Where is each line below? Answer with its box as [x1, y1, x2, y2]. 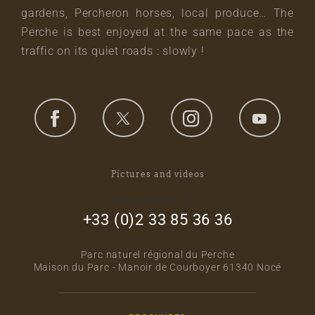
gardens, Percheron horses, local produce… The [21, 6, 294, 20]
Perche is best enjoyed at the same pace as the [21, 25, 294, 39]
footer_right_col [115, 194, 200, 208]
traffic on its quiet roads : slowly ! [21, 44, 205, 58]
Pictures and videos [110, 169, 205, 180]
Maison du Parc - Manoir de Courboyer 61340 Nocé [33, 262, 282, 274]
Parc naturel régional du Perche [80, 249, 235, 261]
